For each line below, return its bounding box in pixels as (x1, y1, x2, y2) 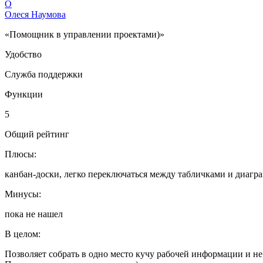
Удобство (5, 49, 42, 59)
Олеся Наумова (5, 9, 66, 19)
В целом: (5, 228, 41, 239)
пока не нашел (5, 208, 63, 219)
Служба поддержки (5, 69, 83, 79)
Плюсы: (5, 149, 36, 159)
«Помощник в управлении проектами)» (5, 29, 164, 39)
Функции (5, 89, 43, 99)
